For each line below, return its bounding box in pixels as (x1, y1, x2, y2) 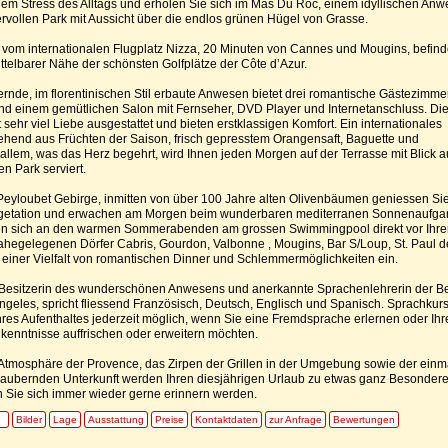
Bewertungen (333, 413, 395, 425)
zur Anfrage (269, 413, 322, 425)
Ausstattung (88, 413, 144, 425)
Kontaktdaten (195, 413, 258, 425)
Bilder (16, 413, 42, 425)
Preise (155, 413, 184, 425)
